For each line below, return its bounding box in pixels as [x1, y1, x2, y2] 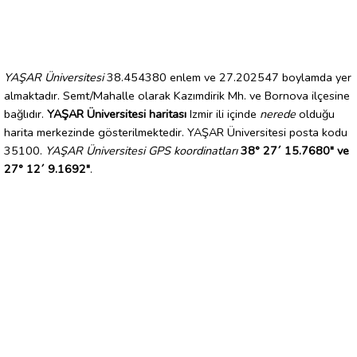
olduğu [296, 105, 335, 122]
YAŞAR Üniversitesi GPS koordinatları [45, 142, 237, 159]
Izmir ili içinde [186, 105, 260, 122]
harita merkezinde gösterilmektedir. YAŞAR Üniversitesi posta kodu [4, 124, 347, 140]
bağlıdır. [4, 105, 47, 122]
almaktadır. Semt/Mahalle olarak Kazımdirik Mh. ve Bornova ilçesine [4, 87, 350, 104]
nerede [260, 105, 296, 122]
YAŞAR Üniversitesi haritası [47, 105, 186, 122]
